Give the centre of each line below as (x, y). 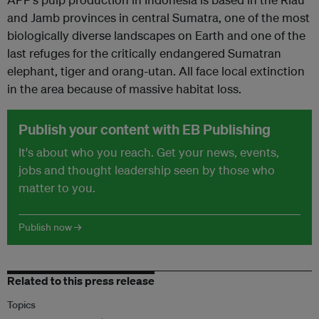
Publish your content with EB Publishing (145, 129)
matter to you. (57, 188)
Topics (21, 305)
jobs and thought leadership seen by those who (147, 170)
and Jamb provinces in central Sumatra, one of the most (158, 17)
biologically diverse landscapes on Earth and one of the (156, 35)
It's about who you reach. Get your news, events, (149, 152)
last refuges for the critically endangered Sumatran (144, 53)
